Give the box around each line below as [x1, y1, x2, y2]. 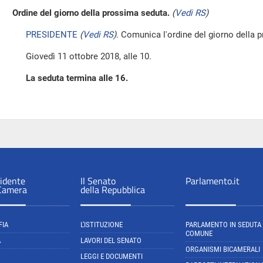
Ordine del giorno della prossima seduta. [12, 8, 170, 18]
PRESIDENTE [26, 29, 77, 40]
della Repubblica [80, 183, 145, 197]
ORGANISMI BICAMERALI [186, 245, 260, 254]
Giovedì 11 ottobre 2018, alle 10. [12, 51, 151, 62]
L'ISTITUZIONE [80, 220, 123, 229]
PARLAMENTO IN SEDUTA [186, 220, 261, 229]
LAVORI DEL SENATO [80, 236, 141, 245]
